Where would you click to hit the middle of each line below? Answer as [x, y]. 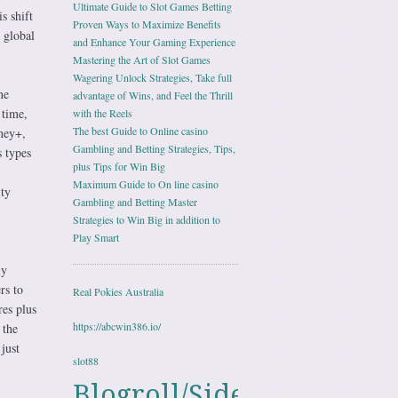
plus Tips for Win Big [119, 166]
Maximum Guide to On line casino [146, 184]
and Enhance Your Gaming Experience [154, 42]
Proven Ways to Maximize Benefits [147, 24]
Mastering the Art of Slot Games [142, 60]
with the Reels [103, 113]
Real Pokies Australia [118, 291]
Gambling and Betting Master [135, 202]
